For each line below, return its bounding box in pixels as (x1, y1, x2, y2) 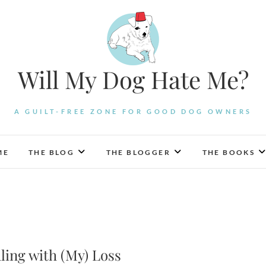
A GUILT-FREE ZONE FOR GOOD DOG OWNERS (14, 107, 252, 115)
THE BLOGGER (106, 148, 171, 157)
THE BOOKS (202, 148, 255, 157)
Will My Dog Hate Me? (17, 64, 249, 95)
